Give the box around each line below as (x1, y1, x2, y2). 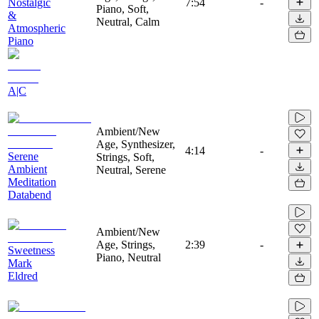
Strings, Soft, (96, 150, 155, 163)
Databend (8, 188, 51, 201)
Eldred (8, 269, 38, 282)
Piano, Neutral (96, 251, 161, 263)
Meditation (8, 175, 56, 188)
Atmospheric (8, 21, 66, 34)
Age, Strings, (96, 238, 155, 251)
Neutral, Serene (96, 163, 166, 176)
